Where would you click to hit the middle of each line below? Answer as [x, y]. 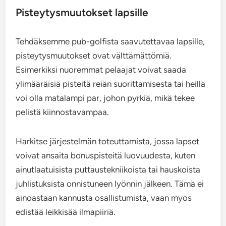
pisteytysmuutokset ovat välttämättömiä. [94, 56]
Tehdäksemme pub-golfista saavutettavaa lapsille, [110, 42]
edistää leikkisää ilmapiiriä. [66, 212]
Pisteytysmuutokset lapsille [82, 13]
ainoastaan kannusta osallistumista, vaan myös [104, 198]
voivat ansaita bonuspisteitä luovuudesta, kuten [106, 156]
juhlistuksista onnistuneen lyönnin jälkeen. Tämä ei [110, 184]
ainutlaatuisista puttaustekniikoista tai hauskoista [108, 170]
